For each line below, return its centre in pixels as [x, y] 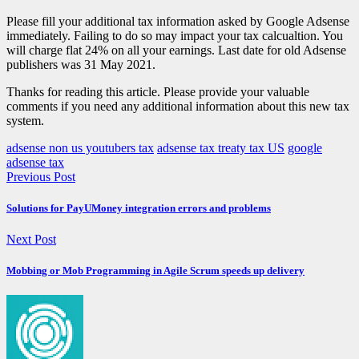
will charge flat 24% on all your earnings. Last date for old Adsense [176, 50]
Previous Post [41, 176]
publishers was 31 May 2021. [81, 64]
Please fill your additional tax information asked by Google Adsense [178, 21]
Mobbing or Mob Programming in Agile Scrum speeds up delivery [155, 271]
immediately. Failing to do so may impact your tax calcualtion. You [175, 35]
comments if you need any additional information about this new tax [178, 106]
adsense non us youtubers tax [80, 147]
